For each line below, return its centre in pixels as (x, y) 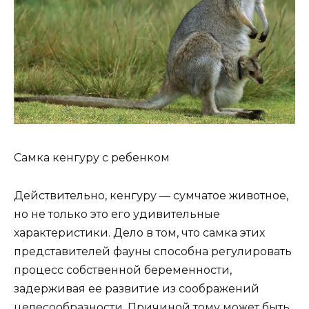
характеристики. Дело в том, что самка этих (139, 232)
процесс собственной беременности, (123, 270)
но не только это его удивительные (117, 214)
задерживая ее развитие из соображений (137, 288)
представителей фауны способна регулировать (153, 251)
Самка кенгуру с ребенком (92, 158)
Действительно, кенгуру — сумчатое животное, (151, 195)
